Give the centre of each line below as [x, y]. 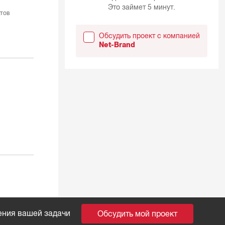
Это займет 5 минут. [141, 7]
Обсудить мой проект [138, 214]
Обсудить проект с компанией [149, 36]
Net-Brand [117, 45]
